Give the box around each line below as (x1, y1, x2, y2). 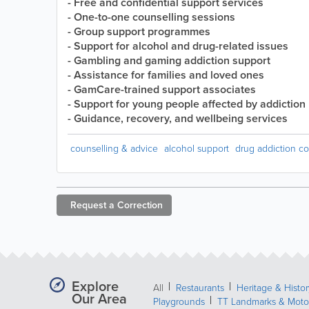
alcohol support (164, 141, 229, 154)
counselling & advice (70, 141, 158, 154)
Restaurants (176, 281, 224, 294)
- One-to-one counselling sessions (68, 9, 235, 25)
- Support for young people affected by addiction (68, 96, 306, 112)
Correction (117, 198, 163, 212)
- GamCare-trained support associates (68, 81, 256, 97)
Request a (70, 198, 114, 212)
